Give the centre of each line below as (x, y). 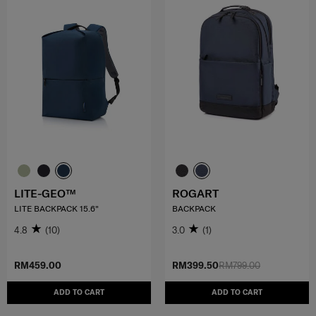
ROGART (195, 194)
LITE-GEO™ (45, 194)
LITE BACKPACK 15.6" (56, 209)
